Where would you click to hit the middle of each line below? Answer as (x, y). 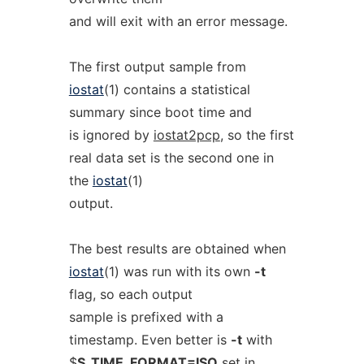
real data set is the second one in (171, 158)
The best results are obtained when (177, 249)
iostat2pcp (186, 135)
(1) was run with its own (179, 271)
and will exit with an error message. (178, 21)
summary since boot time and (160, 112)
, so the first (257, 135)
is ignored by (111, 135)
